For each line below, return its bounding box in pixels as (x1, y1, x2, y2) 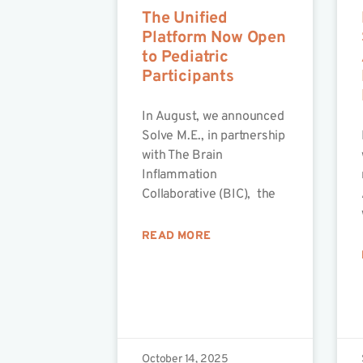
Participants (142, 66, 234, 88)
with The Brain (142, 147, 223, 164)
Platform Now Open (142, 28, 286, 49)
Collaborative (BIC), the (142, 186, 276, 203)
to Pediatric (142, 47, 228, 69)
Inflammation (142, 167, 217, 184)
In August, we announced (142, 109, 284, 126)
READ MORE (142, 229, 211, 244)
